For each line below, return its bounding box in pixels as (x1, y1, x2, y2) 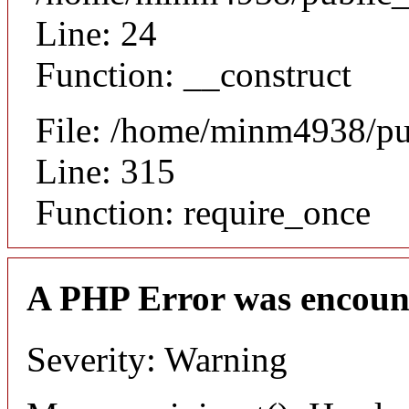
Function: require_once (36, 193, 371, 233)
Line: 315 (36, 152, 175, 192)
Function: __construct (36, 55, 351, 95)
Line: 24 (36, 14, 157, 54)
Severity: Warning (26, 339, 288, 379)
